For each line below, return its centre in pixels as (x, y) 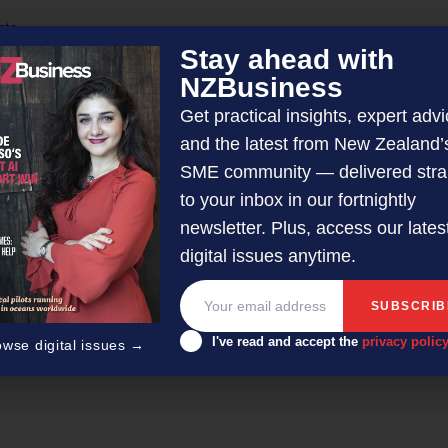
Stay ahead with (287, 59)
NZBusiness (261, 87)
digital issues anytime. (268, 255)
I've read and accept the (287, 341)
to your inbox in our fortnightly (298, 199)
